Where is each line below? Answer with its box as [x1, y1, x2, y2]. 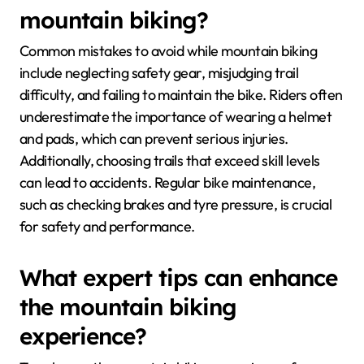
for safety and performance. [19, 217, 195, 236]
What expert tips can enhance [19, 263, 337, 292]
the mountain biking [19, 292, 236, 322]
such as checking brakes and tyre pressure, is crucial [19, 195, 332, 214]
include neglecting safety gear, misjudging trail [19, 63, 299, 83]
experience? [19, 322, 146, 351]
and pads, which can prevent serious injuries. [19, 129, 288, 149]
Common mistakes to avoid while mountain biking [19, 41, 318, 61]
